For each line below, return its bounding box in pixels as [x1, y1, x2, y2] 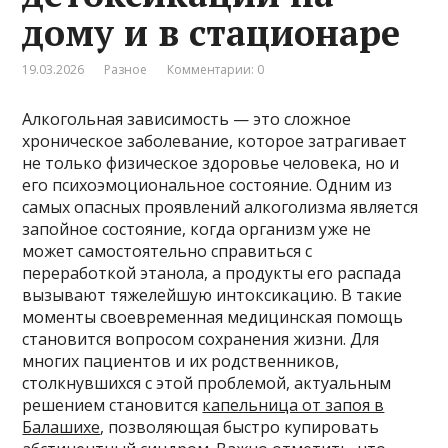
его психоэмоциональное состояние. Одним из [22, 173, 393, 196]
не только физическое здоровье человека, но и [22, 151, 400, 174]
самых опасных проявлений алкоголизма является [22, 195, 419, 218]
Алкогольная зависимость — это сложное [22, 107, 352, 130]
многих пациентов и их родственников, [22, 349, 340, 372]
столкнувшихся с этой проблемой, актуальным [22, 371, 392, 394]
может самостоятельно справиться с [22, 239, 313, 262]
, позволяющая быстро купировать [100, 415, 380, 438]
